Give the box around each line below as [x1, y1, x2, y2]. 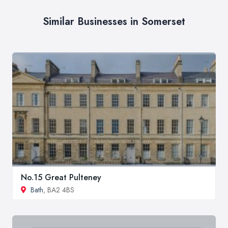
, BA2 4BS [43, 185, 74, 195]
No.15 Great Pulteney [21, 172, 101, 184]
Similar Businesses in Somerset [43, 14, 185, 30]
